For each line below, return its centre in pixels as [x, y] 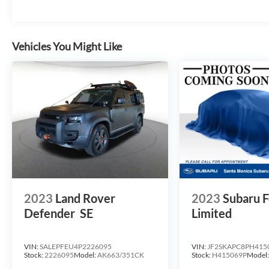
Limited [212, 213]
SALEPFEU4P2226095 [76, 247]
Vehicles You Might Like [67, 47]
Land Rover [85, 198]
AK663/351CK [121, 255]
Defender [50, 213]
